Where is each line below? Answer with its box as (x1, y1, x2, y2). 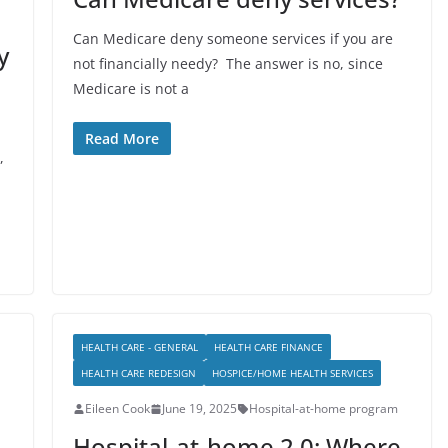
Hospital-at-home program (248, 400, 398, 417)
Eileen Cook (84, 400, 150, 417)
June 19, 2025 (161, 400, 237, 417)
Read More (84, 129, 159, 148)
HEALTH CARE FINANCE (213, 340, 323, 354)
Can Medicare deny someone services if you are (72, 29, 393, 48)
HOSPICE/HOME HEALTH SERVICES (211, 366, 373, 380)
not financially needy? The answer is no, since (72, 54, 383, 73)
